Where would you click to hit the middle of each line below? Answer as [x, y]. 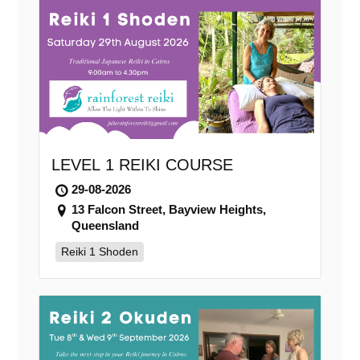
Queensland [105, 226]
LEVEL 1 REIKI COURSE [142, 165]
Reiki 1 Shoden [99, 252]
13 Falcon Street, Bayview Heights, [168, 210]
